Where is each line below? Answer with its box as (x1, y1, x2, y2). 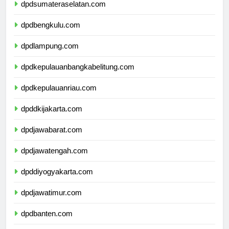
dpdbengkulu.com (21, 29, 80, 38)
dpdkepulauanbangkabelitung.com (21, 71, 134, 80)
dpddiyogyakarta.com (21, 176, 93, 185)
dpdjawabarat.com (21, 134, 82, 143)
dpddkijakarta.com (21, 113, 82, 122)
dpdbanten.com (21, 218, 73, 227)
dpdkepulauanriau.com (21, 92, 97, 101)
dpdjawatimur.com (21, 197, 82, 206)
